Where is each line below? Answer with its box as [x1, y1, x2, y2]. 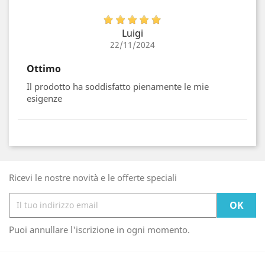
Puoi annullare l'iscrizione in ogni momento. [9, 223, 190, 235]
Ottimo [27, 62, 61, 75]
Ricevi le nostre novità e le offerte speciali [9, 171, 177, 183]
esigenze [27, 92, 62, 104]
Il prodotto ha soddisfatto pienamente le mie [27, 80, 209, 92]
